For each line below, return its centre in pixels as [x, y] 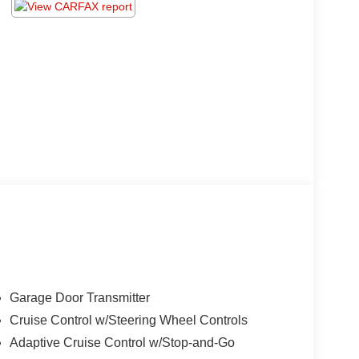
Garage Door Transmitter [79, 298]
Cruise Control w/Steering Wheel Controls [128, 321]
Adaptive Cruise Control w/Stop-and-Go [122, 343]
